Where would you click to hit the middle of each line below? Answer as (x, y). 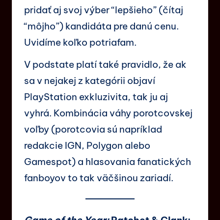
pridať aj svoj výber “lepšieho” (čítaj (104, 10)
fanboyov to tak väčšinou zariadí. (99, 178)
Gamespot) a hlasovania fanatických (108, 161)
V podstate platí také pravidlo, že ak (105, 64)
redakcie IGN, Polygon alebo (87, 145)
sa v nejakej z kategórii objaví (90, 80)
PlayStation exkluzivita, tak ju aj (96, 96)
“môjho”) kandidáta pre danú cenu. (101, 26)
